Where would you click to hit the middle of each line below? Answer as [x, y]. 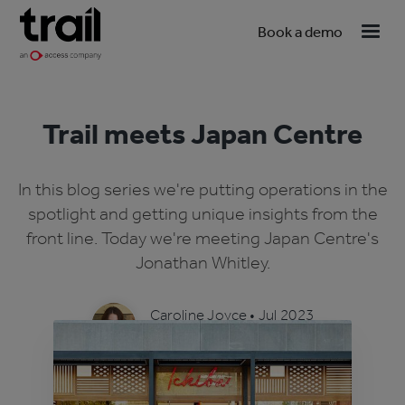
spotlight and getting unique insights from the [202, 213]
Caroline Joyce [198, 315]
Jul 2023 [286, 315]
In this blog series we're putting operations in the [202, 189]
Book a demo [300, 32]
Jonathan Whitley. [202, 262]
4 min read [184, 334]
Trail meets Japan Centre [202, 134]
